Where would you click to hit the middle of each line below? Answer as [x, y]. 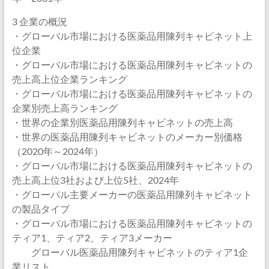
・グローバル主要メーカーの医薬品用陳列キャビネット [132, 194]
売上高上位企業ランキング [69, 79]
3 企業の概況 [39, 21]
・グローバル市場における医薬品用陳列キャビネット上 [132, 36]
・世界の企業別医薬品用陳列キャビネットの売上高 [122, 122]
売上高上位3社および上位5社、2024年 [95, 180]
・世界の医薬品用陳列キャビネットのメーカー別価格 [127, 137]
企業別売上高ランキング [65, 108]
